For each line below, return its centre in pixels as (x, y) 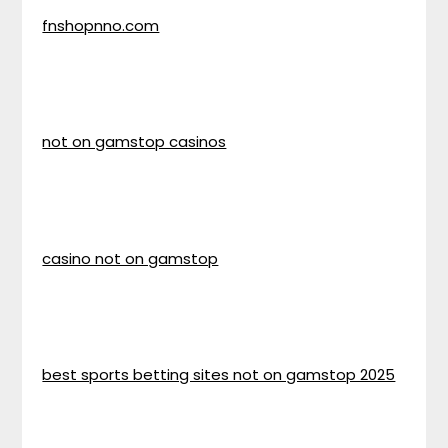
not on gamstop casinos (134, 141)
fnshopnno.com (101, 25)
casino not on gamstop (130, 258)
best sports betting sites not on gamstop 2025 (219, 374)
